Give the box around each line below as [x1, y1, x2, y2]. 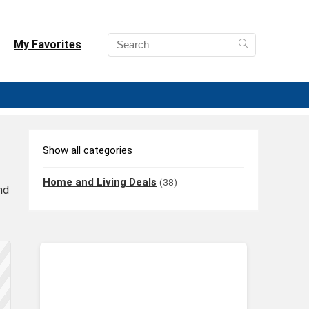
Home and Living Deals [43, 176, 157, 189]
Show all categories [43, 144, 132, 157]
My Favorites [14, 37, 81, 51]
